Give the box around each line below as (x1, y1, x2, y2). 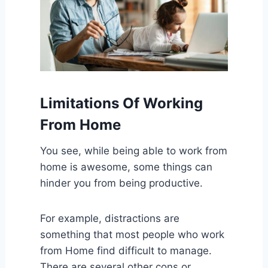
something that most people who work (39, 228, 224, 240)
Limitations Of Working (39, 94, 203, 112)
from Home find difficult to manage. (39, 244, 212, 257)
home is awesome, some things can (39, 160, 212, 173)
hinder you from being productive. (39, 176, 203, 189)
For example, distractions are (39, 212, 179, 224)
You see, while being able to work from (39, 144, 227, 157)
